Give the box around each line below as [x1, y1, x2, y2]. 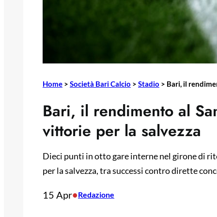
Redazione [78, 190, 114, 200]
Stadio [138, 79, 159, 88]
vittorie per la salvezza [43, 120, 201, 142]
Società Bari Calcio [70, 79, 131, 88]
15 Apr [43, 189, 72, 201]
